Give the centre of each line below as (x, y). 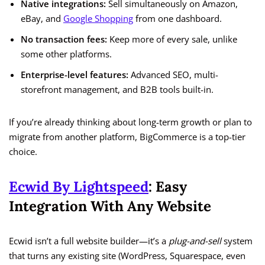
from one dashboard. (177, 19)
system (237, 241)
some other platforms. (66, 54)
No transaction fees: (64, 39)
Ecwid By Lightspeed (79, 187)
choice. (23, 152)
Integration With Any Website (110, 206)
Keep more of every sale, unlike (172, 39)
